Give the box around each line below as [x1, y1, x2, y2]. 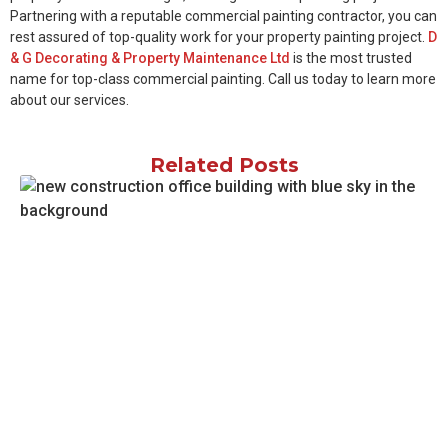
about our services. [10, 91, 129, 108]
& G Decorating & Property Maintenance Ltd [10, 49, 290, 66]
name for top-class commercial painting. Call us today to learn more [10, 70, 436, 87]
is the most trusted [290, 49, 412, 66]
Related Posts [149, 153, 299, 178]
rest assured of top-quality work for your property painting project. [10, 28, 428, 45]
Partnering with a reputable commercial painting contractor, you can [10, 7, 437, 24]
